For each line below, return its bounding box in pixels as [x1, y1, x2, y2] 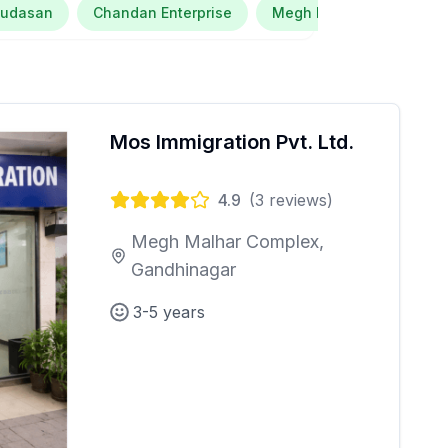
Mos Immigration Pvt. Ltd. [110, 130, 354, 154]
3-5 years [133, 302, 205, 322]
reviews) [264, 190, 333, 210]
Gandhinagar [130, 259, 236, 280]
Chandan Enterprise [93, 4, 233, 21]
